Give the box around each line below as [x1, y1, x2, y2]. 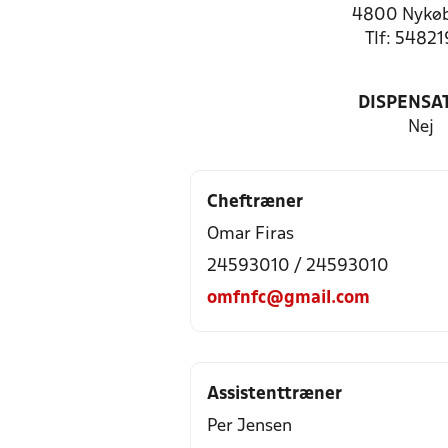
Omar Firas [207, 226, 294, 243]
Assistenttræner [207, 386, 342, 403]
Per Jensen [207, 418, 292, 435]
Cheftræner [207, 194, 303, 211]
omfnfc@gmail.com [207, 290, 370, 307]
